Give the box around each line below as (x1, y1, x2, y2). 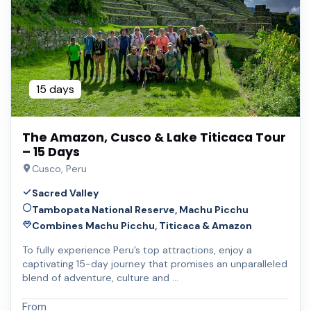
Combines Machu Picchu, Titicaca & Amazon (31, 219, 252, 233)
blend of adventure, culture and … (22, 271, 178, 285)
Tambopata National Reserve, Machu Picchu (31, 203, 249, 216)
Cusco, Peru (31, 162, 87, 175)
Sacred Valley (31, 186, 99, 199)
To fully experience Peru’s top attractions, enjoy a (22, 244, 252, 257)
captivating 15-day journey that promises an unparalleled (22, 258, 287, 271)
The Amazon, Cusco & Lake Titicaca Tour (22, 128, 286, 146)
